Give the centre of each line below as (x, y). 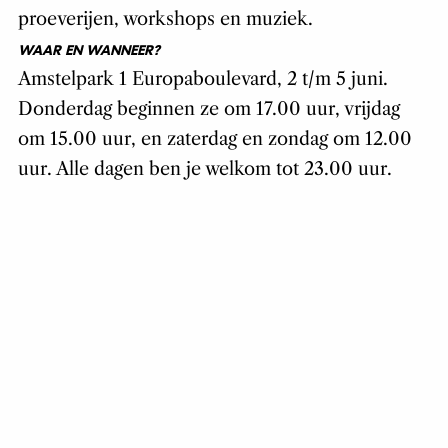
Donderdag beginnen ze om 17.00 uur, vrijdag (208, 109)
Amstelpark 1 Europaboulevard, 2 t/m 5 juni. (202, 79)
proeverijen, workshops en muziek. (165, 19)
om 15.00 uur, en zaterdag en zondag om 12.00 (214, 139)
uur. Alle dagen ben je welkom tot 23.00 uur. (204, 169)
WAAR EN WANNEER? (88, 51)
